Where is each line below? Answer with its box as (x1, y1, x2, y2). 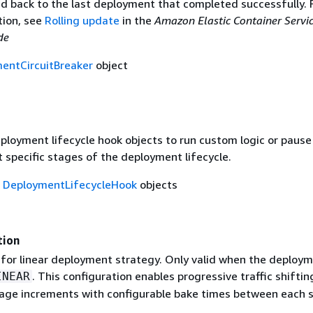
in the (119, 13, 154, 27)
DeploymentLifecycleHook (2, 177, 137, 191)
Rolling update (44, 13, 119, 27)
